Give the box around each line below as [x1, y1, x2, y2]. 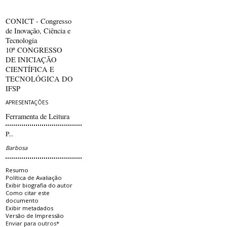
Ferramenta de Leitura [6, 111, 70, 122]
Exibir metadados [6, 204, 54, 212]
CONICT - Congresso [6, 16, 72, 26]
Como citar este [6, 188, 50, 197]
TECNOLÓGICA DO [6, 73, 73, 84]
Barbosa [6, 144, 28, 152]
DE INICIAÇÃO [6, 54, 57, 64]
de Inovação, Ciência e [6, 25, 71, 35]
